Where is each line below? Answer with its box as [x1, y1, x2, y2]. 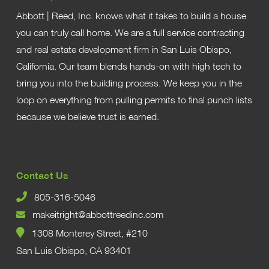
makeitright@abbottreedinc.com [25, 208, 163, 221]
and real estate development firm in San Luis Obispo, [16, 43, 232, 55]
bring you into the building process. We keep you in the [16, 76, 242, 89]
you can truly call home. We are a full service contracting [16, 26, 244, 38]
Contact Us [16, 169, 68, 181]
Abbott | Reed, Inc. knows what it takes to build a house [16, 9, 246, 22]
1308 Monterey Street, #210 [24, 227, 148, 240]
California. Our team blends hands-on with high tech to [16, 59, 241, 72]
